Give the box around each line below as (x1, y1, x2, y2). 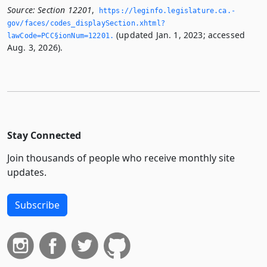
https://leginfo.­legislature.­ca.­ (98, 7, 235, 15)
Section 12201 (38, 4, 92, 16)
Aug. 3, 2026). (7, 42, 63, 54)
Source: (7, 4, 36, 16)
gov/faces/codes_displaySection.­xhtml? (7, 19, 165, 28)
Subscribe (15, 198, 60, 212)
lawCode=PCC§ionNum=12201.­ (7, 32, 114, 41)
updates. (7, 166, 46, 179)
